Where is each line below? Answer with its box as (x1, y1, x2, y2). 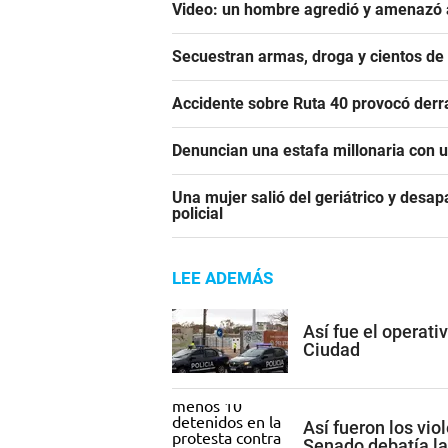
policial (172, 204, 223, 224)
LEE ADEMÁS (172, 268, 273, 289)
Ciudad (303, 338, 360, 360)
